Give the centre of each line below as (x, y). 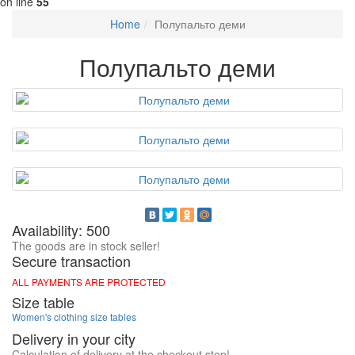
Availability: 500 (61, 230)
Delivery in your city (74, 338)
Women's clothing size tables (74, 317)
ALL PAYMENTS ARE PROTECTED (89, 282)
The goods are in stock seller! (86, 246)
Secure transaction (71, 261)
